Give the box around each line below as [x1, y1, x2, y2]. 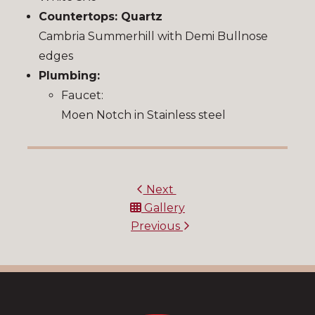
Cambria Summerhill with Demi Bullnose [39, 29, 268, 43]
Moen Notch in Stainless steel [61, 108, 226, 122]
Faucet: [61, 88, 103, 102]
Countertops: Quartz [39, 9, 162, 23]
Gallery [141, 200, 185, 214]
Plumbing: [39, 68, 100, 82]
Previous [131, 219, 183, 233]
